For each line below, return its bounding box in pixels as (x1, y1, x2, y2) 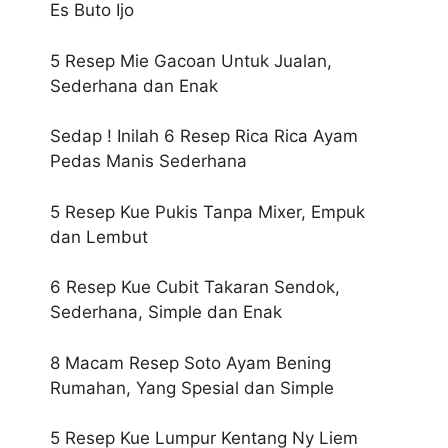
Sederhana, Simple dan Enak (50, 302, 282, 323)
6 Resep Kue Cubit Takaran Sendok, (50, 277, 340, 298)
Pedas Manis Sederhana (50, 151, 247, 172)
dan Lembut (50, 226, 148, 247)
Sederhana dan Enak (50, 75, 218, 96)
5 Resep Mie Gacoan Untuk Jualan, (50, 50, 332, 71)
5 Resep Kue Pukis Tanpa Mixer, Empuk (50, 201, 365, 222)
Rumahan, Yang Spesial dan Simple (50, 377, 334, 398)
